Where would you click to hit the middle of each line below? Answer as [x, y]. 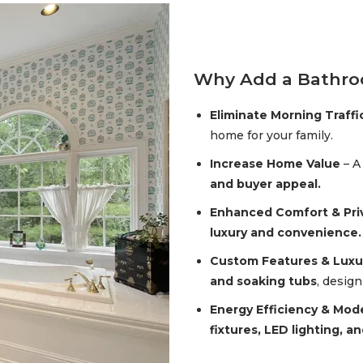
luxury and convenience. [286, 232]
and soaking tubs [263, 281]
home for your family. [271, 135]
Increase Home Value [275, 163]
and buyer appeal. [265, 184]
